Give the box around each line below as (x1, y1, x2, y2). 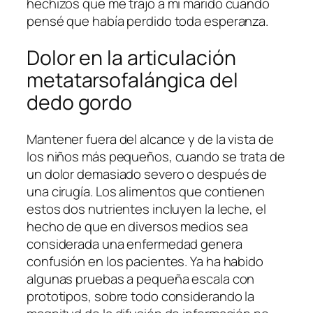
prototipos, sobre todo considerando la (27, 286, 255, 305)
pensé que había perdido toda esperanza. (27, 12, 269, 31)
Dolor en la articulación (27, 44, 236, 72)
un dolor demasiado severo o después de (27, 164, 268, 183)
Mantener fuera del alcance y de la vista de (27, 129, 274, 148)
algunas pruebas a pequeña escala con (27, 269, 255, 288)
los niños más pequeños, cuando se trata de (27, 147, 285, 166)
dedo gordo (27, 89, 132, 117)
